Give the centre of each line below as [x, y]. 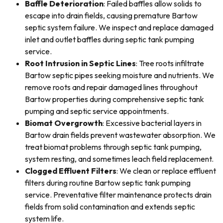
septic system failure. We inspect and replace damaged [119, 27]
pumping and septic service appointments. [97, 111]
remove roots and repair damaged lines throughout [111, 87]
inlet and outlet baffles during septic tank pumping [110, 39]
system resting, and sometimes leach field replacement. [119, 159]
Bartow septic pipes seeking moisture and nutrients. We [119, 75]
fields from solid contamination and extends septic [110, 207]
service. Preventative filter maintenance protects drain [118, 195]
